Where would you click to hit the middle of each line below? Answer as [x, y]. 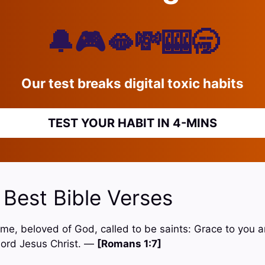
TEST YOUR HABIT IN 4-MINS [132, 123]
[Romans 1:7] [129, 244]
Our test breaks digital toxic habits [132, 83]
